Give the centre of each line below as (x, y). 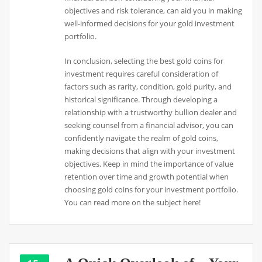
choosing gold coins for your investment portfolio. (151, 189)
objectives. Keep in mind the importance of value (149, 163)
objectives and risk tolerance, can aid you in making (154, 10)
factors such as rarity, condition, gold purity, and (148, 86)
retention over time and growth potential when (147, 176)
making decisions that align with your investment (150, 151)
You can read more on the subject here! (133, 202)
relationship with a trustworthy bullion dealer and (151, 112)
